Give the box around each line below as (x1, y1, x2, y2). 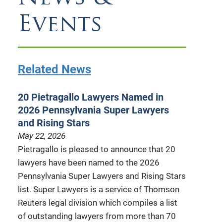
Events (18, 9, 103, 37)
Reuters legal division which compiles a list (18, 197, 177, 208)
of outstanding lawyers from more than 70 (18, 211, 176, 221)
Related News (18, 62, 91, 76)
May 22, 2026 (18, 130, 65, 141)
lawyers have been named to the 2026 (18, 157, 160, 167)
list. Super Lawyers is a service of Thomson (18, 184, 179, 194)
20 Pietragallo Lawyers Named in (18, 91, 164, 103)
